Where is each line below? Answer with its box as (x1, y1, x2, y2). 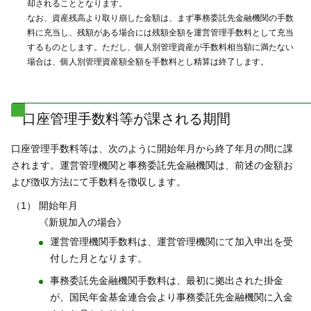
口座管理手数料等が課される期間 (22, 111, 230, 126)
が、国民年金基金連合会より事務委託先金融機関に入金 (50, 292, 293, 303)
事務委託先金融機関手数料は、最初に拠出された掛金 (50, 275, 283, 286)
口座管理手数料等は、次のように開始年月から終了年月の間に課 (11, 143, 293, 154)
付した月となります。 (50, 253, 147, 264)
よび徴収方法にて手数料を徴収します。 (11, 176, 186, 187)
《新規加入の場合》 (39, 217, 126, 228)
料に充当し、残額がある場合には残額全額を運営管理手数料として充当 (27, 28, 294, 37)
